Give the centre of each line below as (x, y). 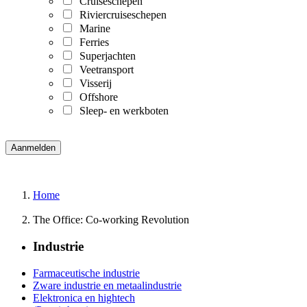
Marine (92, 29)
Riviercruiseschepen (120, 15)
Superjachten (105, 56)
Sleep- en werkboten (121, 111)
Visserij (93, 84)
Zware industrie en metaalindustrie (107, 285)
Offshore (96, 97)
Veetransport (104, 70)
